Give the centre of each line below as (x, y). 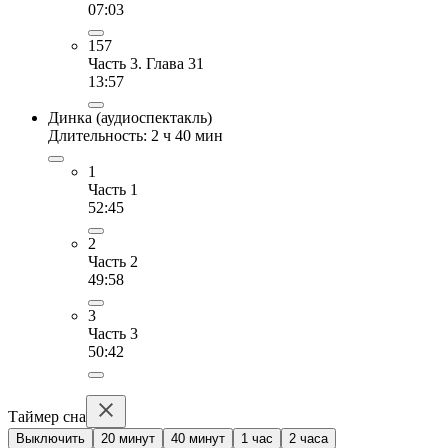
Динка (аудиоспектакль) (130, 117)
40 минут (198, 438)
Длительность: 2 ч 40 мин (135, 135)
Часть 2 (113, 261)
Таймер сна (47, 416)
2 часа (308, 438)
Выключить (50, 438)
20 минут (128, 438)
